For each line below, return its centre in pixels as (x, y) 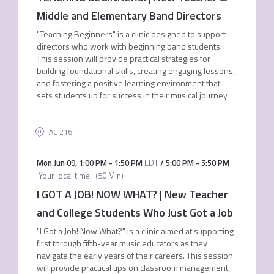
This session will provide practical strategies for (123, 58)
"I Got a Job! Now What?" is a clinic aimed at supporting (135, 231)
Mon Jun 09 (56, 163)
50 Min (109, 176)
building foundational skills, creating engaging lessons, (135, 71)
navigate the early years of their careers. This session (135, 255)
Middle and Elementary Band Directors (129, 16)
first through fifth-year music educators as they (122, 243)
